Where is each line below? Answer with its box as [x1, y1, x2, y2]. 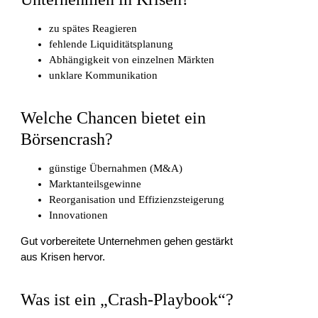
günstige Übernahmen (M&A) [49, 163, 183, 175]
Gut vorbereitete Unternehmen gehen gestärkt [21, 235, 234, 248]
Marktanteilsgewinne [49, 178, 142, 190]
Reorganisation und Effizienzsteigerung [49, 194, 225, 206]
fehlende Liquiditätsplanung [49, 38, 174, 50]
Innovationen [49, 209, 109, 221]
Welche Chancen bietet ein [21, 109, 207, 128]
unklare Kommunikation [49, 70, 158, 82]
